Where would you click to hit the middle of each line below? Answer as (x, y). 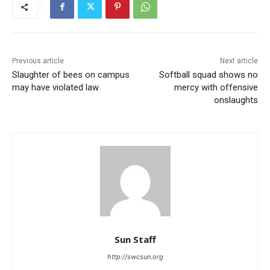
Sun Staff (135, 240)
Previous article (38, 61)
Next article (239, 61)
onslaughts (236, 100)
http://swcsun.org (135, 257)
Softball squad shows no (208, 75)
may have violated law (55, 88)
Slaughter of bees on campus (71, 75)
